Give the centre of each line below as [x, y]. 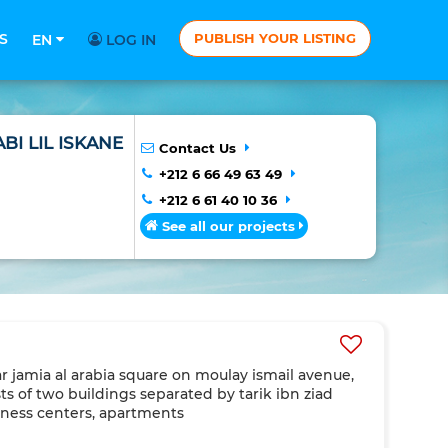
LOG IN [129, 40]
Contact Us [197, 148]
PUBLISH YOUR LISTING [275, 38]
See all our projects [228, 226]
